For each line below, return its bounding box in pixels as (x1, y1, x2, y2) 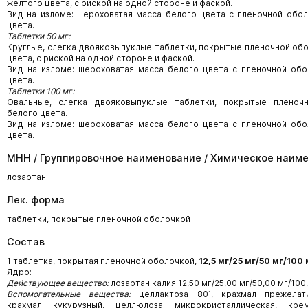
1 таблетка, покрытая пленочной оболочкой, (7, 256, 199, 266)
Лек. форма (7, 194, 65, 206)
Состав (7, 236, 45, 247)
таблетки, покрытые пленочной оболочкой (7, 214, 190, 224)
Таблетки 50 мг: (7, 31, 70, 41)
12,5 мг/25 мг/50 (199, 256, 270, 266)
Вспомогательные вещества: (7, 289, 131, 299)
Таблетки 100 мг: (7, 86, 74, 96)
